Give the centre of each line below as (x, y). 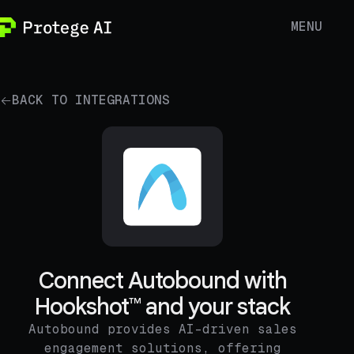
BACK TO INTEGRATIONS (91, 100)
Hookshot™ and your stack (163, 307)
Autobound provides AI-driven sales (162, 330)
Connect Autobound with (162, 281)
